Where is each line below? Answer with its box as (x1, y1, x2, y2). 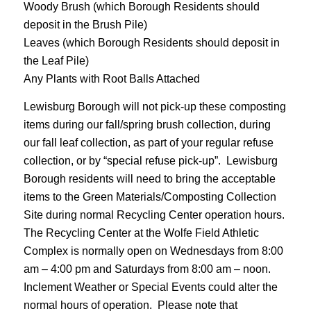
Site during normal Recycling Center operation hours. (23, 208, 287, 221)
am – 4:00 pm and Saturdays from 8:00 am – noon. (23, 262, 274, 275)
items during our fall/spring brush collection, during (23, 118, 271, 131)
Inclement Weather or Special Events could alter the (23, 280, 278, 293)
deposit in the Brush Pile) (23, 18, 147, 31)
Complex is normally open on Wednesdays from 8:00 (23, 244, 283, 257)
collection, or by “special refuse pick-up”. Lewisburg (23, 154, 278, 167)
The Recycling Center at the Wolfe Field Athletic (23, 226, 259, 239)
